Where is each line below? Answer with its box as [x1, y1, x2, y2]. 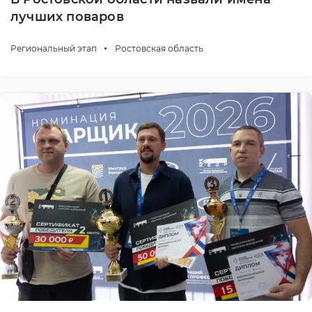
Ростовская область [115, 43, 203, 54]
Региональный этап [10, 43, 99, 54]
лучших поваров [10, 9, 124, 25]
